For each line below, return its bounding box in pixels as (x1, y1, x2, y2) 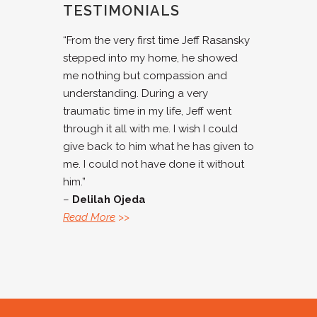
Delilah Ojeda (72, 193, 146, 206)
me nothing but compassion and (63, 69, 227, 82)
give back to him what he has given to (63, 140, 254, 153)
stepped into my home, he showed (63, 52, 238, 64)
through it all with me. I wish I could (63, 122, 238, 135)
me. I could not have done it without (63, 158, 244, 171)
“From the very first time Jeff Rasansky (63, 34, 250, 47)
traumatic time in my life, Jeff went (63, 105, 231, 117)
